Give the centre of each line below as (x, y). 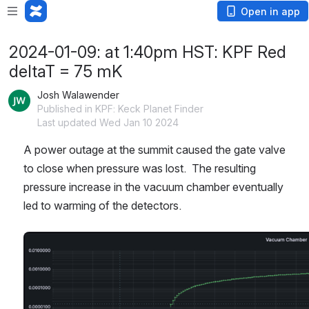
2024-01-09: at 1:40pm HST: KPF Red (148, 52)
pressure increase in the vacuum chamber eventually (153, 187)
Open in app (270, 11)
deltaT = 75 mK (66, 71)
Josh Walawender (78, 95)
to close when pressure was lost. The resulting (140, 168)
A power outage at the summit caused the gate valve (154, 150)
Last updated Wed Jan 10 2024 (108, 122)
